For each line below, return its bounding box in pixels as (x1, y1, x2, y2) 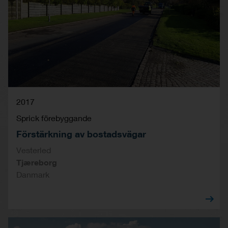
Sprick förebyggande (16, 112, 92, 123)
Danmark (16, 169, 49, 179)
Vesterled (16, 145, 51, 155)
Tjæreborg (16, 157, 57, 167)
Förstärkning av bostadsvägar (16, 128, 146, 139)
